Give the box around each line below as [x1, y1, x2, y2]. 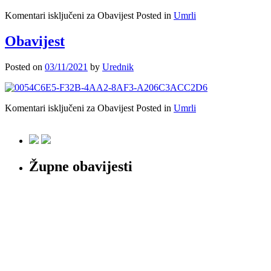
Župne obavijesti [29, 158, 132, 175]
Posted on [5, 62, 45, 73]
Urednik [102, 62, 134, 73]
